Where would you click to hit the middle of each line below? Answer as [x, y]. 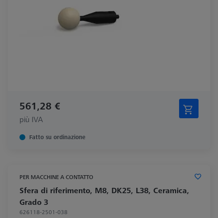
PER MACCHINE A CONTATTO [56, 177]
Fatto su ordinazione [57, 137]
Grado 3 [34, 202]
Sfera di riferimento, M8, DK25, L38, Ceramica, [104, 190]
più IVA [31, 119]
